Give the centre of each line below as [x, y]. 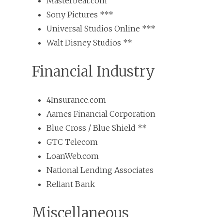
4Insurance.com [76, 100]
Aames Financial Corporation [101, 114]
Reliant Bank [71, 184]
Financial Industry [93, 71]
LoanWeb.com [73, 156]
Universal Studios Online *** [101, 28]
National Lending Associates [100, 170]
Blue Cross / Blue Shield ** [97, 128]
